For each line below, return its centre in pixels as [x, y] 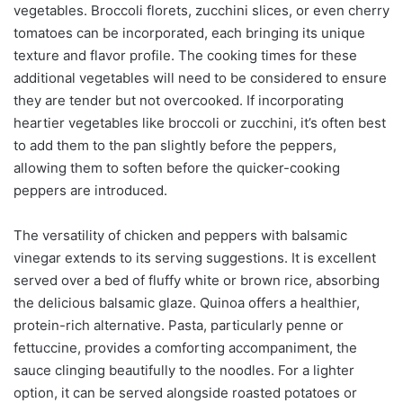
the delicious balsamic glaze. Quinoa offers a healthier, [187, 302]
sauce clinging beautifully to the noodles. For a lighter [184, 370]
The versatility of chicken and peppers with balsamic [180, 235]
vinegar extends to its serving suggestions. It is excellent [195, 257]
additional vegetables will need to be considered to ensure [200, 77]
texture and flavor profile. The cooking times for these [185, 55]
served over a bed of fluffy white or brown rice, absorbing [197, 280]
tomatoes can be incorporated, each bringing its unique [189, 32]
